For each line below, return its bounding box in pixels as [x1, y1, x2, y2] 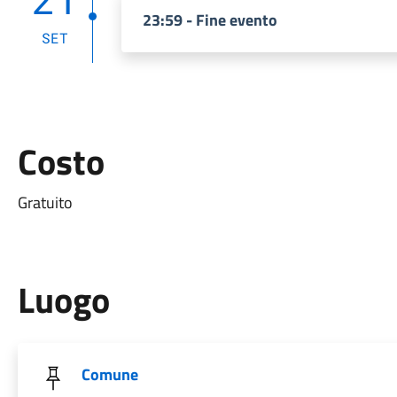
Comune [81, 362, 138, 386]
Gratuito [17, 191, 73, 214]
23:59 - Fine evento [142, 8, 277, 32]
